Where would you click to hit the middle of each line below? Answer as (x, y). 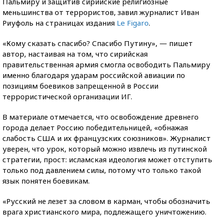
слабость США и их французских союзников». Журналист (107, 138)
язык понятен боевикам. (46, 181)
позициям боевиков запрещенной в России (80, 86)
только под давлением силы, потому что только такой (102, 170)
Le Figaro (133, 23)
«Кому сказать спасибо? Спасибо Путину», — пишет (98, 43)
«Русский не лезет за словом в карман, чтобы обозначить (106, 201)
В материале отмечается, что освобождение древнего (101, 117)
